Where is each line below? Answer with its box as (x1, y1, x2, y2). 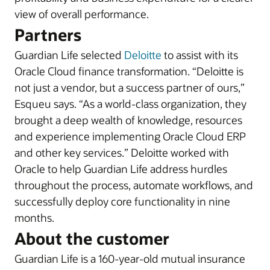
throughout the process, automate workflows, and (14, 178, 253, 192)
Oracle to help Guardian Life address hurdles (14, 162, 227, 176)
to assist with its (162, 48, 238, 62)
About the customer (14, 228, 169, 249)
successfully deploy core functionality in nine (14, 194, 230, 209)
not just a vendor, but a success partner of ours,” (14, 80, 245, 95)
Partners (14, 24, 81, 45)
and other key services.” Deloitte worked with (14, 145, 229, 160)
